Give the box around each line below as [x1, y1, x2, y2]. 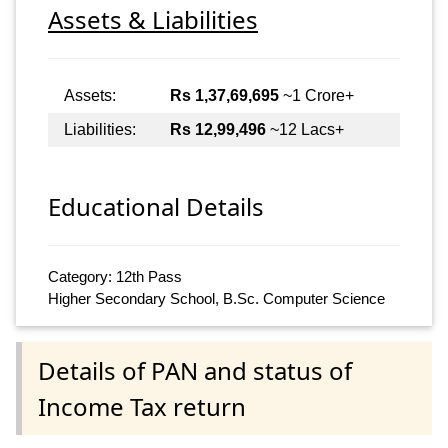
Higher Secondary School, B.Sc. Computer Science [48, 290, 385, 308]
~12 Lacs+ [266, 120, 344, 138]
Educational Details [48, 190, 264, 224]
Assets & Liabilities [48, 2, 258, 36]
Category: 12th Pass [48, 268, 182, 286]
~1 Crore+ [279, 86, 354, 104]
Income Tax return [38, 389, 246, 423]
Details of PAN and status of [38, 353, 352, 387]
